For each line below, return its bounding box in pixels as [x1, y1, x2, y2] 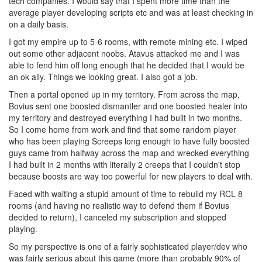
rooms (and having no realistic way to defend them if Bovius [9, 199, 229, 211]
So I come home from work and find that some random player [9, 123, 236, 135]
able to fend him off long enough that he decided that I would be [9, 59, 244, 71]
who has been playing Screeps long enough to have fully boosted [9, 135, 250, 147]
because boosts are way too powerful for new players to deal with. [9, 170, 253, 182]
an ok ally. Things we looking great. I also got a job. [9, 71, 198, 82]
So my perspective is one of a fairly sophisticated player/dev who [9, 240, 247, 252]
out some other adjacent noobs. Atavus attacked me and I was [9, 47, 240, 59]
